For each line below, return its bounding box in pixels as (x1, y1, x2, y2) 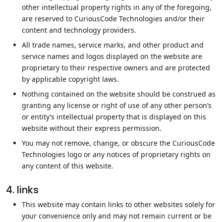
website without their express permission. (22, 123, 162, 133)
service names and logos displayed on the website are (22, 52, 202, 61)
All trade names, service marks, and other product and (22, 40, 204, 50)
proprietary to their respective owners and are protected (22, 63, 210, 72)
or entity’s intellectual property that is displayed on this (22, 112, 206, 121)
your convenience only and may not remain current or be (22, 211, 212, 221)
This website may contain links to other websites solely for (22, 200, 215, 209)
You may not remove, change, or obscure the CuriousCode (22, 138, 215, 148)
